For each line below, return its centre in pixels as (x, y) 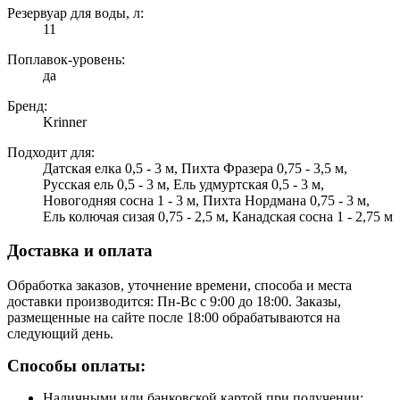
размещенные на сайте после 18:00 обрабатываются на (174, 318)
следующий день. (60, 334)
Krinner (65, 121)
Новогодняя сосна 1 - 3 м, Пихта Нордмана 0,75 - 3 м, (206, 200)
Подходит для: (51, 152)
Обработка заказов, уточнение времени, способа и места (179, 286)
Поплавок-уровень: (66, 59)
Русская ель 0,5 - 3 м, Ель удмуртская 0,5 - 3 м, (183, 184)
